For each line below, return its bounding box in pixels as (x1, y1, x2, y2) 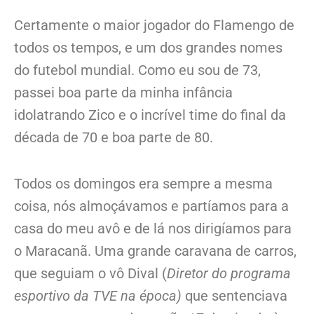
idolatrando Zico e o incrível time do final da (14, 106, 286, 123)
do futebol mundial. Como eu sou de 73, (14, 61, 261, 78)
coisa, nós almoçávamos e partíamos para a (14, 198, 289, 215)
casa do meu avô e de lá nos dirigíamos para (14, 220, 292, 238)
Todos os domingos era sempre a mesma (14, 175, 273, 193)
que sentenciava (182, 287, 287, 305)
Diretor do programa (167, 265, 291, 282)
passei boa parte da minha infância (14, 83, 233, 101)
